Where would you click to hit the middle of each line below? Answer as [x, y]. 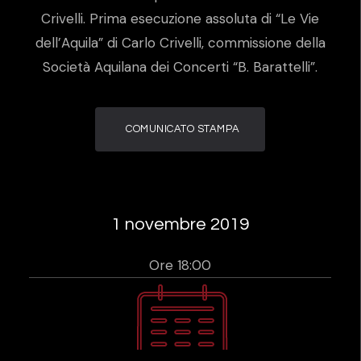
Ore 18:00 [180, 265]
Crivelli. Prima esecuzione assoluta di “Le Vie [180, 19]
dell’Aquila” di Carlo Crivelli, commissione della [180, 43]
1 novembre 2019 [180, 224]
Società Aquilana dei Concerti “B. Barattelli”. [180, 67]
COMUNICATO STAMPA [183, 129]
